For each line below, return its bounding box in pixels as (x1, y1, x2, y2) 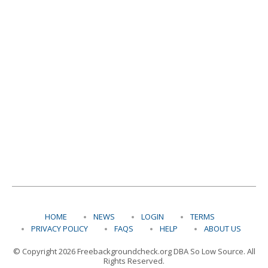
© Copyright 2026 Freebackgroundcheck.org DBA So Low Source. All (13, 246, 255, 257)
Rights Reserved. (103, 255, 165, 266)
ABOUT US (203, 223, 241, 234)
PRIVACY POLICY (31, 223, 97, 234)
